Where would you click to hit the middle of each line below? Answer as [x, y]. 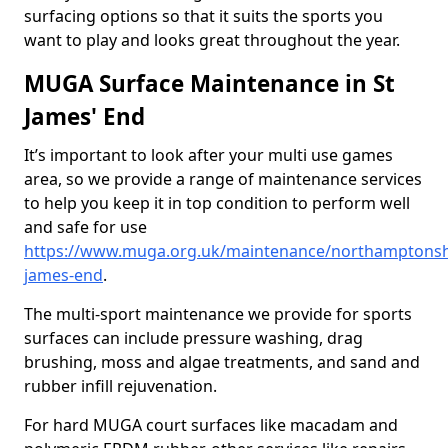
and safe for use [85, 227]
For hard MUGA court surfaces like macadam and [211, 425]
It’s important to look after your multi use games [208, 155]
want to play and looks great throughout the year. [212, 40]
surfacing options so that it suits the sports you [203, 16]
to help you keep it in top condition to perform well [217, 203]
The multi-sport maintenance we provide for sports [218, 314]
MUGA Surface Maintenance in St [209, 83]
